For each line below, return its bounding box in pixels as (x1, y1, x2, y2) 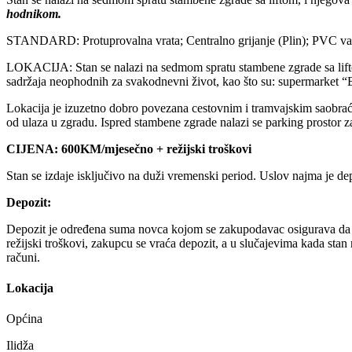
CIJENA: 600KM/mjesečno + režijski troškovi (6, 141, 251, 156)
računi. (6, 250, 40, 264)
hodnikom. (6, 6, 61, 20)
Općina (6, 312, 42, 326)
